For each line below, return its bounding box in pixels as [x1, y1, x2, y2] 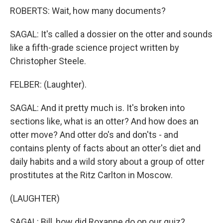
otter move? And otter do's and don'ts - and [10, 129, 178, 140]
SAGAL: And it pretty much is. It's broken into [10, 103, 185, 113]
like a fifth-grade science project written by [10, 42, 179, 53]
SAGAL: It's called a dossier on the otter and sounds [10, 29, 213, 39]
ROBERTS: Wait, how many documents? [10, 5, 166, 16]
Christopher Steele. [10, 56, 86, 66]
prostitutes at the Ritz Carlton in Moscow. [10, 170, 173, 180]
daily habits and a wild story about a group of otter [10, 156, 205, 167]
